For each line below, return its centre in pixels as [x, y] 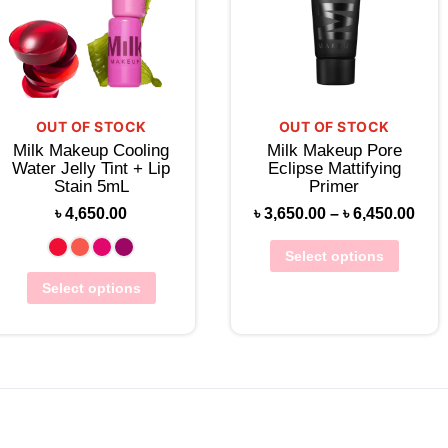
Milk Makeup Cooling [91, 151]
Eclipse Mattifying [334, 169]
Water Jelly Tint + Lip [91, 169]
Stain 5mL [91, 187]
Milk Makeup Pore [334, 151]
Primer [334, 187]
